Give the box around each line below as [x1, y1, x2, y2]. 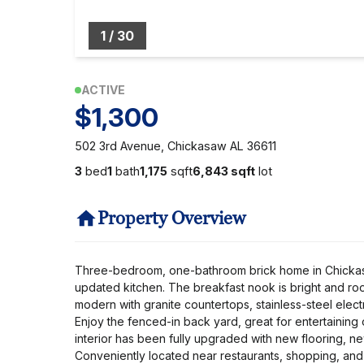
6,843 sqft [193, 164, 255, 178]
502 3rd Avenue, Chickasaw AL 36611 [75, 139, 276, 153]
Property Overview [97, 206, 245, 230]
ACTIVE [81, 83, 125, 97]
